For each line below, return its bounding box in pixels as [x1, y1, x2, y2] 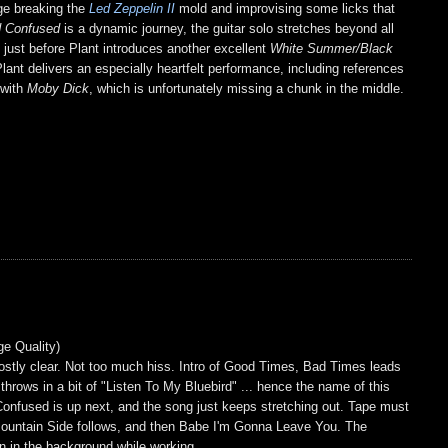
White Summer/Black [270, 40, 394, 56]
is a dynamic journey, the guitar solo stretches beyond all [60, 20, 395, 36]
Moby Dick [27, 80, 90, 96]
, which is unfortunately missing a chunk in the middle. [89, 80, 405, 96]
